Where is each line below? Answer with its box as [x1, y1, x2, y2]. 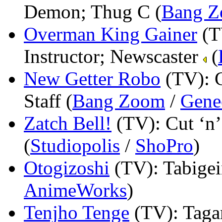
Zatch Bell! [24, 112, 111, 134]
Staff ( [24, 90, 72, 111]
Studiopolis [30, 134, 120, 156]
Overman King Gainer [24, 23, 197, 45]
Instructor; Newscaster [24, 45, 203, 67]
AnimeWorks [24, 179, 127, 201]
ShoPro [135, 134, 193, 156]
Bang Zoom [72, 90, 165, 111]
